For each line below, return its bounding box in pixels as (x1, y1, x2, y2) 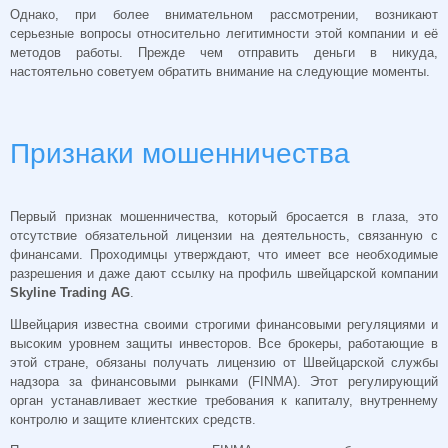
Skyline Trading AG (10, 284, 130, 300)
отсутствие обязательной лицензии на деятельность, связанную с (10, 227, 438, 243)
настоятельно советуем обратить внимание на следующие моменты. (10, 64, 430, 80)
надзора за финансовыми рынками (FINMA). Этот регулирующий (10, 373, 438, 389)
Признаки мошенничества (10, 138, 350, 170)
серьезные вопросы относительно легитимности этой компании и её (10, 26, 438, 42)
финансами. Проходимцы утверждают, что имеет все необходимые (10, 246, 438, 262)
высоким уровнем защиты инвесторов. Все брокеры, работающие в (10, 335, 438, 351)
